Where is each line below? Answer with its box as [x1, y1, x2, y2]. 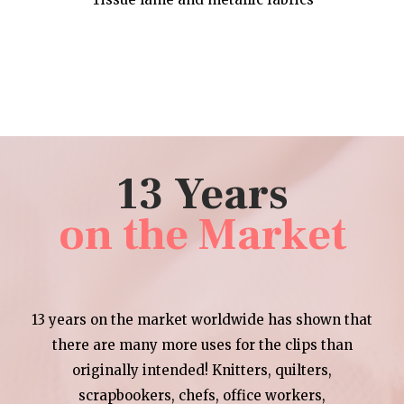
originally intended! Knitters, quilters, [72, 361, 332, 379]
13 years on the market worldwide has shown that [32, 310, 372, 328]
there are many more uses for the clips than [51, 335, 353, 353]
